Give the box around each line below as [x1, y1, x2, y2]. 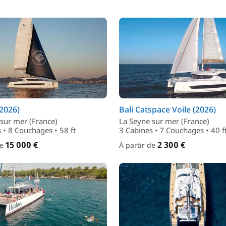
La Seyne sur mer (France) [119, 116, 209, 126]
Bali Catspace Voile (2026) [119, 104, 216, 115]
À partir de [119, 140, 157, 150]
